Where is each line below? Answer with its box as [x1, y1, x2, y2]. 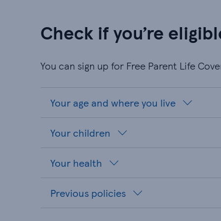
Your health [50, 156, 102, 170]
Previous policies [50, 186, 126, 200]
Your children [50, 126, 110, 140]
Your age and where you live [50, 96, 176, 110]
